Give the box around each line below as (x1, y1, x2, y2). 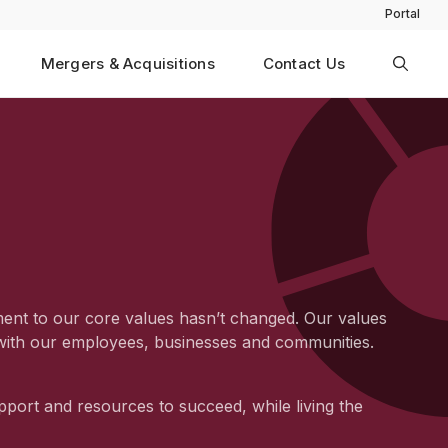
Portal (385, 6, 420, 21)
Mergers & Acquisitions (40, 53, 215, 73)
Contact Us (262, 53, 345, 73)
